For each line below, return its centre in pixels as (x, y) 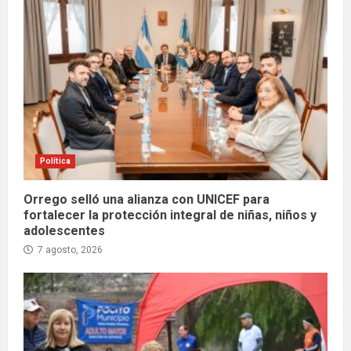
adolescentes (64, 231)
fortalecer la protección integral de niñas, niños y (170, 215)
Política (55, 161)
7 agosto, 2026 (69, 250)
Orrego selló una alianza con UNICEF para (147, 200)
